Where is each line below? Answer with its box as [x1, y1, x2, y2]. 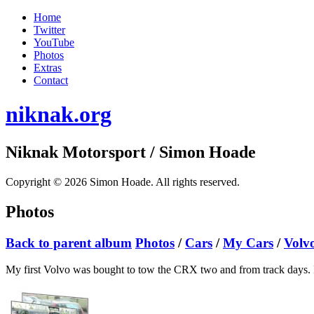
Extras [34, 62, 62, 74]
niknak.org [6, 102, 111, 128]
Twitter [34, 24, 65, 36]
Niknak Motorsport [6, 142, 146, 161]
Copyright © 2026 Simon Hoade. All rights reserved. [6, 175, 240, 188]
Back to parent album [6, 235, 132, 250]
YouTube [34, 36, 74, 48]
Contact [34, 74, 68, 86]
